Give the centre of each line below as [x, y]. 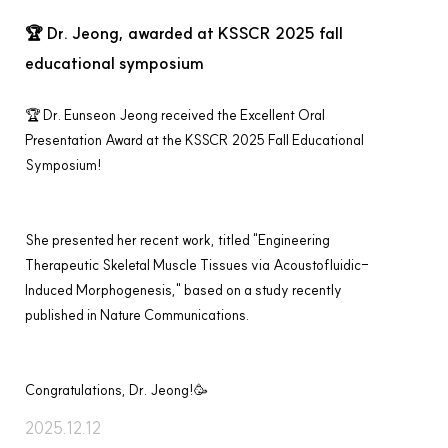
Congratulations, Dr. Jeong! [109, 390]
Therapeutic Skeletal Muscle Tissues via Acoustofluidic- [197, 265]
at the [164, 140]
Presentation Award [84, 140]
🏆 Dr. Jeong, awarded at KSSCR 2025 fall [184, 33]
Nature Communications [173, 315]
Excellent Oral [282, 115]
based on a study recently [261, 290]
